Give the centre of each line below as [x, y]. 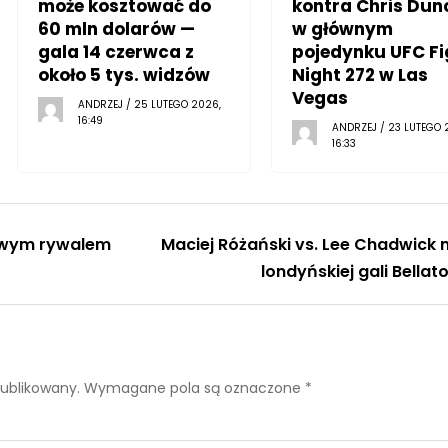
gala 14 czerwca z [116, 51]
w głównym [342, 28]
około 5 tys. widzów [124, 74]
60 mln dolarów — [117, 28]
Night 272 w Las [359, 74]
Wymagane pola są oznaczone [194, 387]
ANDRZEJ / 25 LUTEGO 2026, [150, 104]
